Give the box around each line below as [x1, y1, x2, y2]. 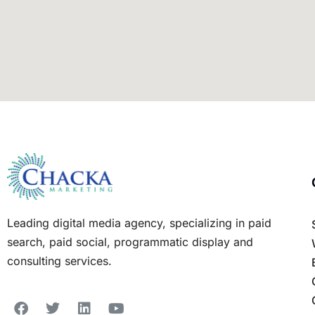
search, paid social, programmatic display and [7, 235, 253, 250]
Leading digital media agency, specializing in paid [7, 216, 271, 231]
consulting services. [7, 254, 112, 269]
